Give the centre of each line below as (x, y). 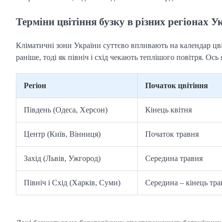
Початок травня (172, 134)
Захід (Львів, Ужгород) (62, 158)
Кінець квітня (168, 110)
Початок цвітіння (177, 85)
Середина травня (174, 158)
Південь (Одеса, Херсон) (66, 110)
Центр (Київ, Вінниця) (62, 134)
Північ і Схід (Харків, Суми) (72, 182)
